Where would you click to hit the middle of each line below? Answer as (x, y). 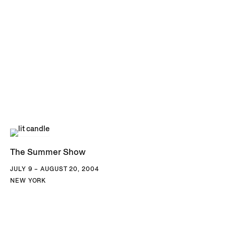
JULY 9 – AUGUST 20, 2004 (54, 169)
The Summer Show (48, 152)
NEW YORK (28, 181)
